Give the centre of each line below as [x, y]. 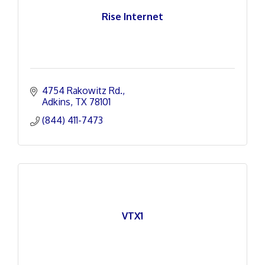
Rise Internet [132, 16]
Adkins [56, 102]
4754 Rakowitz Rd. [82, 91]
